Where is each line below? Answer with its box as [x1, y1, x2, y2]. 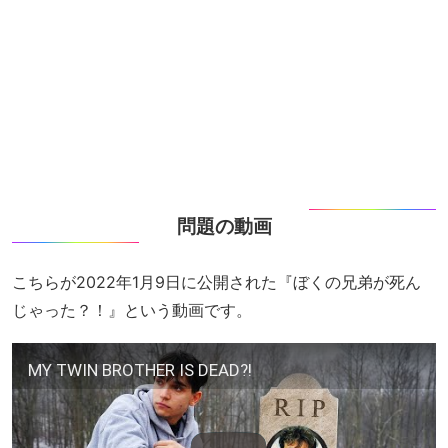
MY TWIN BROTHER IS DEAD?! [28, 359, 252, 380]
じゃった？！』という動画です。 [12, 299, 252, 320]
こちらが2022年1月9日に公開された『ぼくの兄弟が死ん [12, 271, 421, 292]
